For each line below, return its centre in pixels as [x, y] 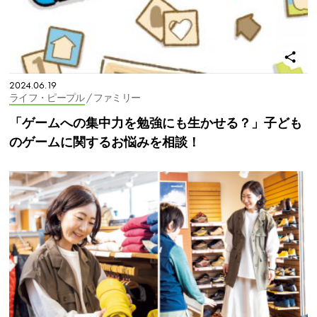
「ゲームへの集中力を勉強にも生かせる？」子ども [156, 123]
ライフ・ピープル [47, 98]
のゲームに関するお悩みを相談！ [105, 142]
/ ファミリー [113, 98]
